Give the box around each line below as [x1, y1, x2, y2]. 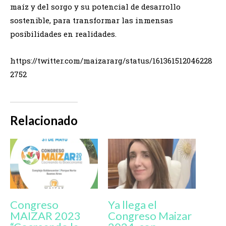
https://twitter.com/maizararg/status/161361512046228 [10, 55, 212, 66]
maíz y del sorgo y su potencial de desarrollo [10, 1, 181, 12]
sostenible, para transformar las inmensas [10, 15, 173, 25]
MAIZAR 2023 [10, 209, 81, 223]
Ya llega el [108, 198, 157, 212]
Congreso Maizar [108, 209, 192, 223]
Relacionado [10, 112, 78, 128]
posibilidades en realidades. [10, 28, 117, 39]
